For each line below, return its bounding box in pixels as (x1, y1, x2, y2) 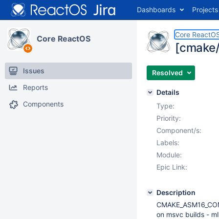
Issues (23, 66, 44, 75)
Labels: (156, 138, 179, 147)
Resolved (152, 68, 183, 77)
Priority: (156, 114, 181, 122)
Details (156, 88, 179, 96)
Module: (156, 151, 182, 159)
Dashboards (137, 5, 175, 14)
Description (156, 188, 196, 197)
